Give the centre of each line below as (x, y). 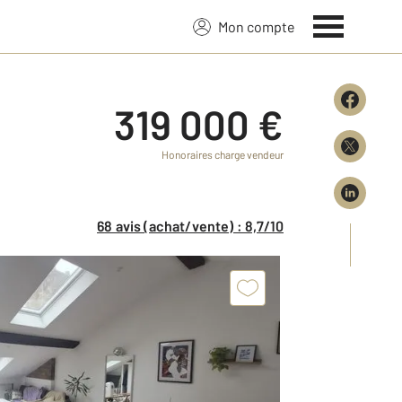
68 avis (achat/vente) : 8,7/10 (194, 226)
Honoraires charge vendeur (223, 154)
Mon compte (257, 26)
